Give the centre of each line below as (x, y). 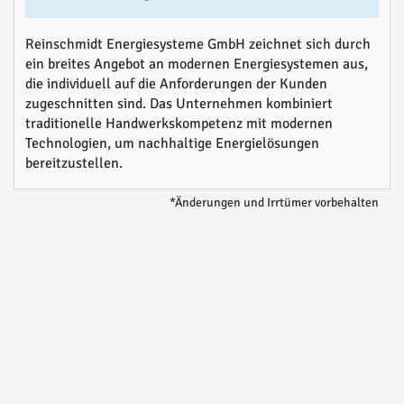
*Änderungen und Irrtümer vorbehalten (274, 203)
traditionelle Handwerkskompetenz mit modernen (179, 124)
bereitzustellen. (74, 164)
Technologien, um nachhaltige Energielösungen (172, 144)
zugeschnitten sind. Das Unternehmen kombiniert (179, 104)
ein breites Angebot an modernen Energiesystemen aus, (197, 64)
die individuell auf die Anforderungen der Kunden (176, 84)
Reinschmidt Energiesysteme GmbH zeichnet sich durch (198, 45)
